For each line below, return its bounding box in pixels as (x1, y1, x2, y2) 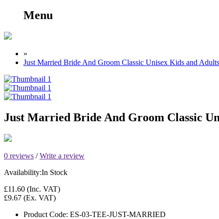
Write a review (40, 151, 85, 160)
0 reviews (4, 151, 34, 160)
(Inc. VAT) (25, 184, 60, 193)
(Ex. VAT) (22, 193, 56, 202)
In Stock (42, 168, 67, 176)
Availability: (4, 168, 42, 176)
